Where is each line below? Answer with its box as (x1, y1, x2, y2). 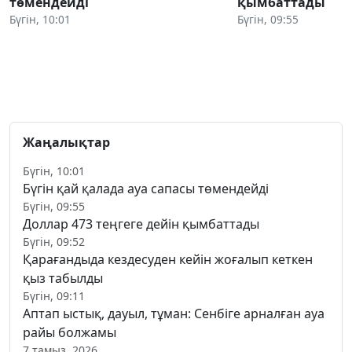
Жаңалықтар (23, 133, 110, 151)
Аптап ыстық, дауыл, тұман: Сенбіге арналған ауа (23, 304, 324, 322)
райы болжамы (23, 323, 116, 341)
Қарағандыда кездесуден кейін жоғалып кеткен (23, 250, 313, 268)
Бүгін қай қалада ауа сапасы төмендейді (23, 179, 269, 197)
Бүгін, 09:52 (23, 233, 85, 249)
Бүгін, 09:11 (23, 288, 85, 303)
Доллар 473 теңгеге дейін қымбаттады (23, 214, 259, 233)
